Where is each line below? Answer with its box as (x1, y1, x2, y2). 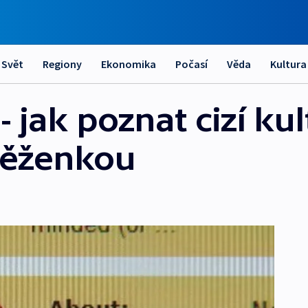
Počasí (175, 57, 208, 71)
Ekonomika (101, 57, 156, 71)
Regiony (43, 57, 82, 71)
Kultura (270, 57, 307, 71)
